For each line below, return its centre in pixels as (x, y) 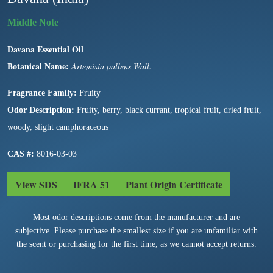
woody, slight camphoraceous (58, 127)
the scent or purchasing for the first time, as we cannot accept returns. (136, 244)
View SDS (36, 184)
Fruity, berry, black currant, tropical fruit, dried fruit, (168, 110)
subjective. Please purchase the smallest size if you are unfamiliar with (136, 230)
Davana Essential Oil (45, 49)
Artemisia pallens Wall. (110, 66)
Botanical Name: (38, 66)
